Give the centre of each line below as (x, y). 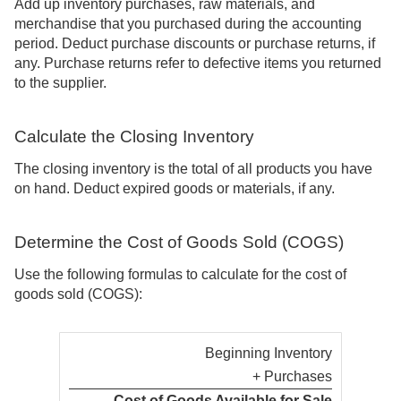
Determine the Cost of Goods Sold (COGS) (179, 242)
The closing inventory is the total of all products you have (193, 169)
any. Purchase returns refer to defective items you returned (198, 63)
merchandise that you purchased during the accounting (188, 23)
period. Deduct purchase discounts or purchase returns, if (195, 43)
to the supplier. (60, 82)
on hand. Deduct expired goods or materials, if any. (175, 188)
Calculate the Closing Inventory (134, 136)
